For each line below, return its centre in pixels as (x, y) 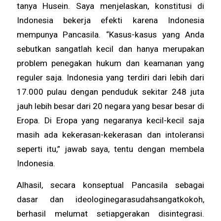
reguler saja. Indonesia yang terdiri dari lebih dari (110, 78)
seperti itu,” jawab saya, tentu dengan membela (110, 149)
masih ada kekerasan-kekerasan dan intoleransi (110, 135)
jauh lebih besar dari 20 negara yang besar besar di (110, 106)
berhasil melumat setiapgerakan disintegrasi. (110, 213)
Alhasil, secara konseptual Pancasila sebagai (110, 185)
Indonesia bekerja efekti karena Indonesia (110, 20)
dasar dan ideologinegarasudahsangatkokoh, (110, 199)
